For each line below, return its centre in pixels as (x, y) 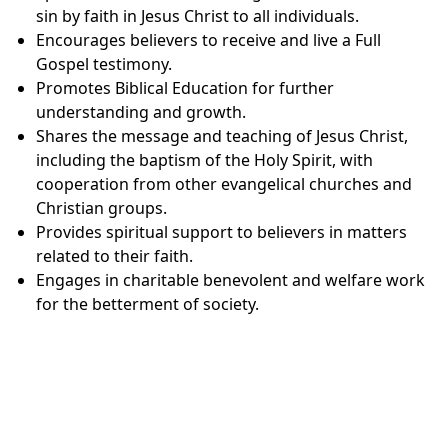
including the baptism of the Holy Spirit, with (204, 160)
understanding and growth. (141, 112)
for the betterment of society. (147, 304)
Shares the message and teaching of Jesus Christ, (222, 136)
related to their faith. (114, 256)
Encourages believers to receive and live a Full (208, 40)
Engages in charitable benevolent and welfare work (230, 280)
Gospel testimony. (104, 64)
